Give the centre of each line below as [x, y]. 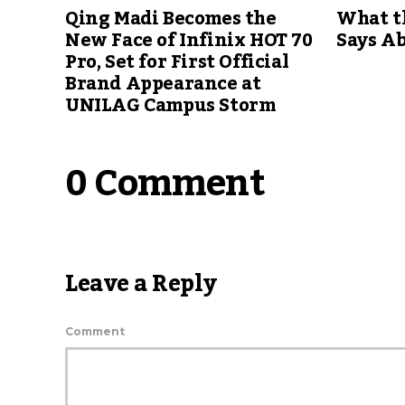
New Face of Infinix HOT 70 [189, 40]
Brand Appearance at [163, 84]
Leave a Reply [141, 283]
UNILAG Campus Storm [170, 105]
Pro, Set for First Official [177, 62]
